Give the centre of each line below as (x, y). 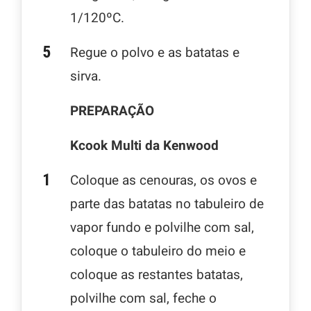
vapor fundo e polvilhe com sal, (162, 227)
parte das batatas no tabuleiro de (167, 204)
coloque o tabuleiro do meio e (158, 251)
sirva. (86, 76)
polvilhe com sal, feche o (143, 298)
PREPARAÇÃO (112, 111)
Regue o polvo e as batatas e (155, 52)
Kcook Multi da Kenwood (144, 145)
